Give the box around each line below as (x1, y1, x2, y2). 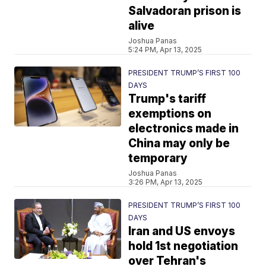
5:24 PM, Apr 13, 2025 (128, 45, 202, 54)
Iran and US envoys (128, 224, 236, 238)
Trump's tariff (128, 92, 207, 106)
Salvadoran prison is (128, 4, 242, 18)
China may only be (128, 137, 230, 150)
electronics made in (128, 122, 239, 135)
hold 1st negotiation (128, 239, 239, 253)
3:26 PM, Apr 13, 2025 (128, 178, 203, 186)
